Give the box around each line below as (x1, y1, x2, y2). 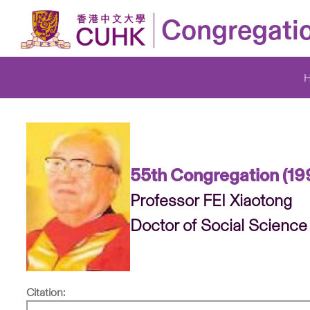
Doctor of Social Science (130, 215, 307, 235)
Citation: (26, 286, 65, 299)
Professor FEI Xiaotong (130, 190, 292, 210)
